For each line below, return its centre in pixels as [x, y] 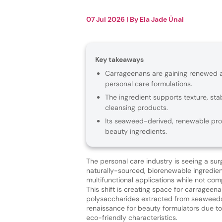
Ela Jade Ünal [162, 19]
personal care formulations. [148, 83]
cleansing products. [136, 107]
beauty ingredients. [136, 131]
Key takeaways [119, 59]
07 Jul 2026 [105, 19]
